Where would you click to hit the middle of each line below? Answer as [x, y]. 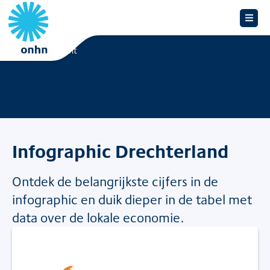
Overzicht [58, 50]
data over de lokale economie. [98, 218]
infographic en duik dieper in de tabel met [132, 199]
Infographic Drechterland [120, 151]
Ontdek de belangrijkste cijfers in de [115, 181]
